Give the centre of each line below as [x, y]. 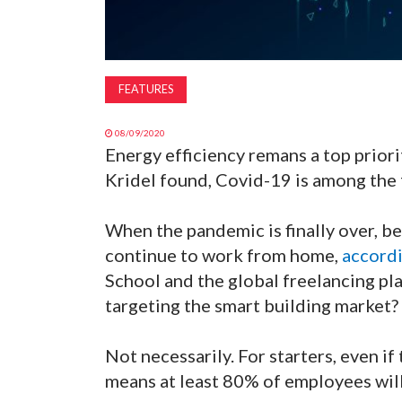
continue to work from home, [223, 255]
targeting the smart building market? [252, 305]
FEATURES [146, 89]
